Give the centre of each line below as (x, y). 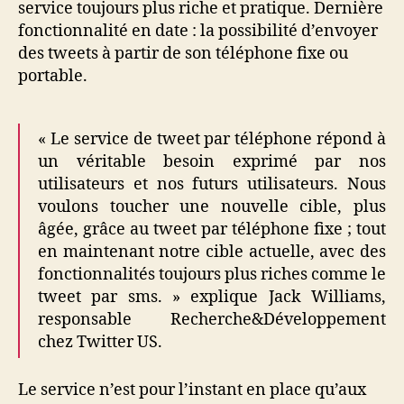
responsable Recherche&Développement (212, 320)
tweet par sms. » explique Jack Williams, (212, 297)
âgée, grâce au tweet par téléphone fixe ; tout (212, 230)
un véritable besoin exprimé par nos (212, 162)
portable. (53, 76)
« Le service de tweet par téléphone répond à (212, 139)
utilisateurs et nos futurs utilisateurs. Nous (212, 184)
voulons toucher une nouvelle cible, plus (212, 207)
